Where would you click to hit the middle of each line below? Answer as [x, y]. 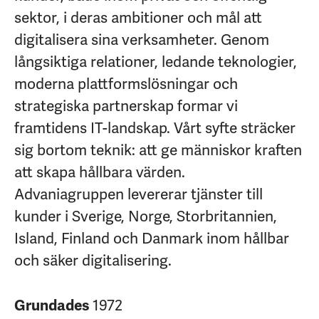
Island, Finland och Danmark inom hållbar [152, 239]
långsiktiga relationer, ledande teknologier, [156, 62]
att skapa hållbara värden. [100, 172]
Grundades [53, 305]
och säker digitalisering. [93, 261]
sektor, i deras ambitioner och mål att [138, 18]
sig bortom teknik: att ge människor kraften [158, 150]
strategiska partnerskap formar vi [126, 106]
